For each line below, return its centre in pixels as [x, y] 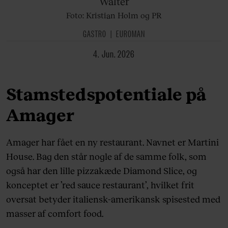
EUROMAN [131, 33]
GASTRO [95, 33]
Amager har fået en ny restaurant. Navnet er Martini [112, 142]
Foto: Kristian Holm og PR [114, 15]
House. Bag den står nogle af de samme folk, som [106, 156]
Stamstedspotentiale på [106, 94]
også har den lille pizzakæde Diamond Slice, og [102, 171]
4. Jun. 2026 [117, 53]
